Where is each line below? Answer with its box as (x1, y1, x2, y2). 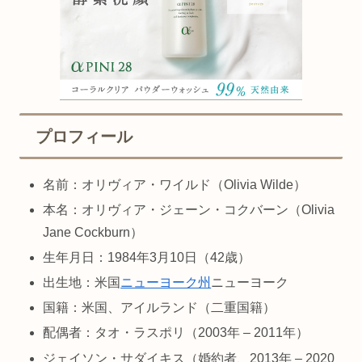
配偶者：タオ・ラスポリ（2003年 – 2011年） (43, 326, 309, 340)
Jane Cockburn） (43, 225, 144, 239)
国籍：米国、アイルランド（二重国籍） (43, 301, 276, 315)
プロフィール (36, 127, 133, 145)
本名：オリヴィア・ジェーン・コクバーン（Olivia (43, 202, 335, 217)
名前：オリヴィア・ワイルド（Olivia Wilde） (43, 177, 307, 192)
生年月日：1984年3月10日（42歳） (43, 250, 251, 264)
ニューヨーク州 (120, 276, 212, 290)
